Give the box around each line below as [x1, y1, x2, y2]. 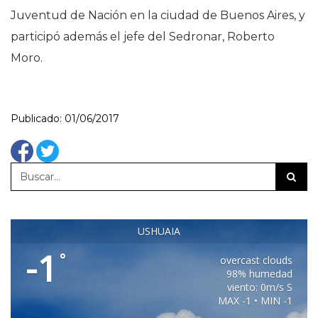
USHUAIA [138, 224, 180, 238]
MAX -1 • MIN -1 [218, 294, 293, 307]
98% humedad [226, 267, 293, 280]
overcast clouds [220, 253, 293, 267]
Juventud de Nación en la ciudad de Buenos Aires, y [11, 9, 305, 22]
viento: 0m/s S [227, 280, 293, 294]
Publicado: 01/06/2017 [11, 112, 119, 125]
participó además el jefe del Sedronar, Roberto [11, 30, 275, 43]
